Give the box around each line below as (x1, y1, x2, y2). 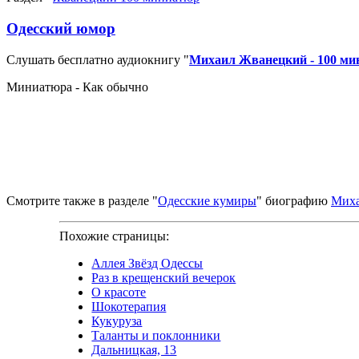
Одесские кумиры (158, 193, 256, 208)
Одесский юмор (6, 20, 115, 38)
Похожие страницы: (59, 228, 170, 243)
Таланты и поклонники (91, 328, 221, 342)
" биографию (256, 193, 331, 208)
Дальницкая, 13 (91, 342, 177, 357)
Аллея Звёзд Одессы (91, 256, 204, 270)
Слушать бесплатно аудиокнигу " (6, 52, 189, 67)
